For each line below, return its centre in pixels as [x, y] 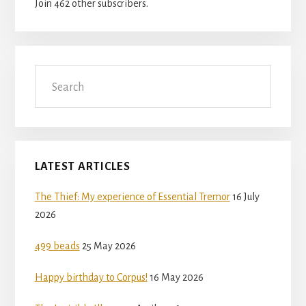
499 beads [57, 246]
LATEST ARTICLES [82, 167]
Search [49, 73]
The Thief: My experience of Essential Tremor [132, 197]
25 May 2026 [109, 246]
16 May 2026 [176, 278]
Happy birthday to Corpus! [91, 278]
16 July [246, 197]
